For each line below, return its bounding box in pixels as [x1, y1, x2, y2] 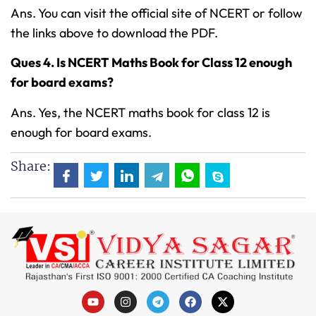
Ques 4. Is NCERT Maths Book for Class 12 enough [11, 54, 292, 71]
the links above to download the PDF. [11, 25, 218, 42]
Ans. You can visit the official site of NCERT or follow [11, 5, 303, 22]
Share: [11, 158, 51, 175]
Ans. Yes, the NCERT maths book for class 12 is [11, 104, 270, 121]
